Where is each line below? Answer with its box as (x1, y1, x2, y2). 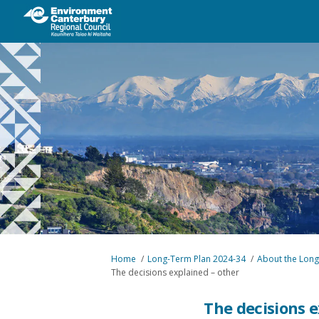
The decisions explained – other (110, 266, 239, 278)
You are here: (81, 251, 136, 264)
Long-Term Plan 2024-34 (147, 252, 246, 265)
